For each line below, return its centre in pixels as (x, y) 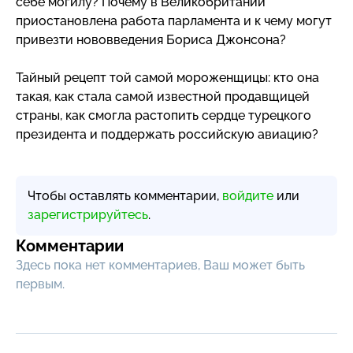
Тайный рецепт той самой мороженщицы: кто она (167, 77)
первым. (40, 284)
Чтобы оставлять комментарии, (125, 195)
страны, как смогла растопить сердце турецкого (163, 115)
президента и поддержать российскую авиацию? (167, 134)
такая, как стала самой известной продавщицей (163, 96)
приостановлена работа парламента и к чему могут (174, 20)
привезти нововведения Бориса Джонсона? (151, 39)
